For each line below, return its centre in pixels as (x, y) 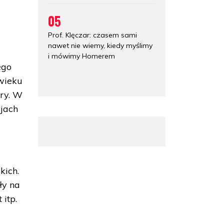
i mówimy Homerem (81, 56)
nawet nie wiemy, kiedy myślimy (100, 45)
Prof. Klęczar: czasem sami (92, 35)
